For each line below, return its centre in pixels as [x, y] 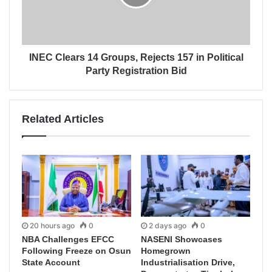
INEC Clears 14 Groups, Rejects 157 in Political [136, 57]
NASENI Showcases [182, 239]
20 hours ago [52, 225]
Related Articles [63, 119]
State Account [51, 262]
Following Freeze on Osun [76, 250]
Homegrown [166, 250]
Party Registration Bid [136, 71]
